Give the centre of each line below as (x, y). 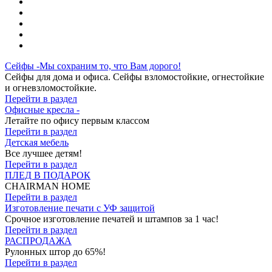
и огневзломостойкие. (51, 88)
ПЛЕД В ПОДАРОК (48, 175)
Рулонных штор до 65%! (55, 252)
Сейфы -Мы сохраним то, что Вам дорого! (93, 66)
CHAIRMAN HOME (48, 186)
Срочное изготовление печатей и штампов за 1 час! (112, 219)
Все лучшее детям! (43, 153)
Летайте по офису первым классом (77, 121)
